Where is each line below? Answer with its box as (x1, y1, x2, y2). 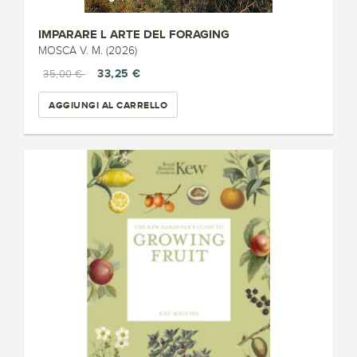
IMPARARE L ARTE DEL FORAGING (38, 27, 229, 41)
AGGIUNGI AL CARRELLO (49, 99, 167, 111)
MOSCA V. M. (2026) (38, 45, 137, 57)
